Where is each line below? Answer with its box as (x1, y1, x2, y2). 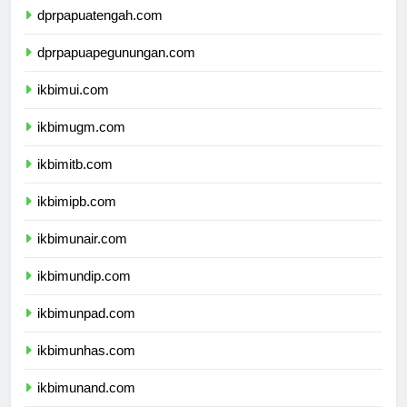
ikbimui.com (37, 98, 109, 114)
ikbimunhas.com (37, 359, 135, 375)
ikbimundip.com (37, 284, 131, 301)
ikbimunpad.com (37, 322, 135, 338)
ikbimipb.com (37, 210, 116, 226)
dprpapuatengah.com (37, 24, 163, 40)
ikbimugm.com (37, 135, 125, 152)
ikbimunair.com (37, 247, 127, 263)
